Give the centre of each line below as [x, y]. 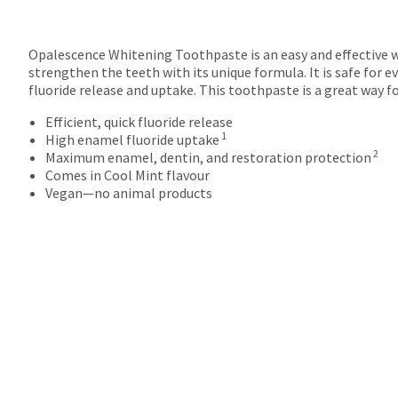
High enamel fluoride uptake [133, 139]
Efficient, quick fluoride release [139, 122]
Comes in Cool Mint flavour [128, 175]
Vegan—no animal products [129, 193]
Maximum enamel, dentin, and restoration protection [209, 157]
